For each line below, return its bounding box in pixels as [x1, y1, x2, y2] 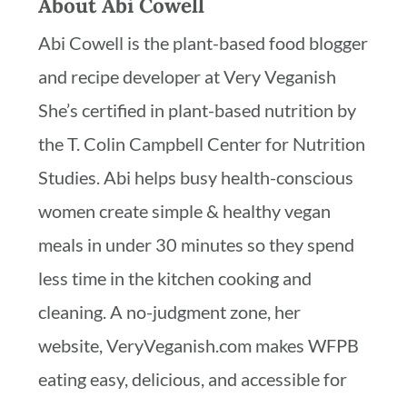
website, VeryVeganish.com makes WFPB [38, 334, 360, 357]
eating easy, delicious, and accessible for [38, 368, 348, 391]
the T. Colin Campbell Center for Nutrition [38, 133, 366, 155]
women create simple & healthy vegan [38, 200, 332, 223]
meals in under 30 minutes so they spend [38, 233, 355, 256]
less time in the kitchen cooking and [38, 267, 313, 290]
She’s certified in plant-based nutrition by [38, 99, 357, 122]
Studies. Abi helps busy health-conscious [38, 166, 354, 189]
